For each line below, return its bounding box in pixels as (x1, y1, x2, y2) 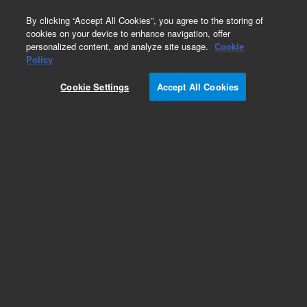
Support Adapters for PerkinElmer (3, 275, 210, 298)
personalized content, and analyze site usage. (26, 40, 212, 53)
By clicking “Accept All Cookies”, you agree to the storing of (26, 14, 264, 27)
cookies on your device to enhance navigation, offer (26, 27, 231, 40)
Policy (26, 53, 53, 66)
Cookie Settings (60, 80, 130, 93)
